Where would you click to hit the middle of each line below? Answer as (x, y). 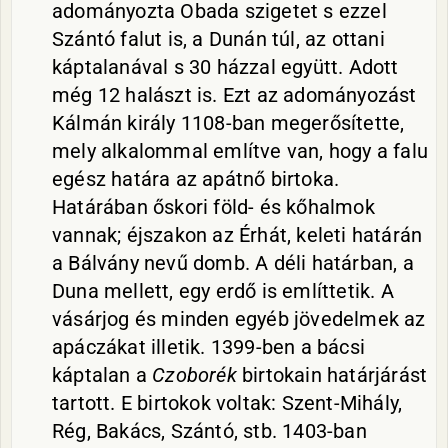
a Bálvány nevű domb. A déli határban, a (233, 263)
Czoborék (194, 375)
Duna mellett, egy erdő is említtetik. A (223, 291)
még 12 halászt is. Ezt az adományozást (234, 95)
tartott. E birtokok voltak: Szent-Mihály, (227, 403)
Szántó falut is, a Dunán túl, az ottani (218, 39)
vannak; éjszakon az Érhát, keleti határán (237, 235)
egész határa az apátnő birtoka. (196, 179)
